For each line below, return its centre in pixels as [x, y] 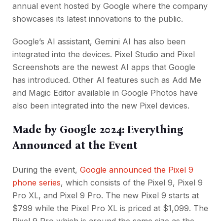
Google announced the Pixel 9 [137, 169]
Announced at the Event [75, 145]
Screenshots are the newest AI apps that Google [104, 67]
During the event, [46, 169]
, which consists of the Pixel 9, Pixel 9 [132, 182]
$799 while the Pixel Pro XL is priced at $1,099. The [110, 208]
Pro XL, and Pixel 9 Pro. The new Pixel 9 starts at [106, 195]
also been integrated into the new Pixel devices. [101, 105]
